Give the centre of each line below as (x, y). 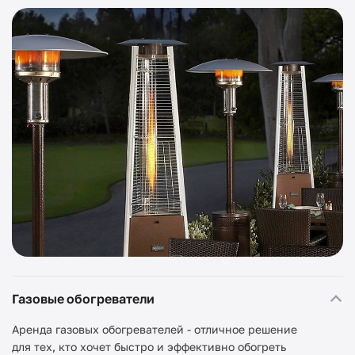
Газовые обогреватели (84, 298)
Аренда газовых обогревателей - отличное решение (155, 329)
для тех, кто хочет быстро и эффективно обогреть (149, 346)
